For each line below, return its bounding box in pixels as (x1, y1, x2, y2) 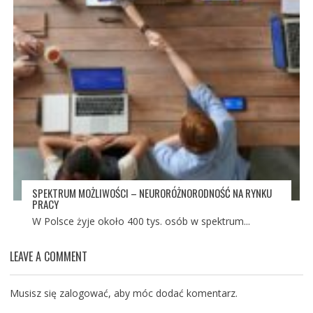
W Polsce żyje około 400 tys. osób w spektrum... (31, 214, 250, 228)
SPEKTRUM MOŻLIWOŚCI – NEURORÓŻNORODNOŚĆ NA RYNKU (31, 185, 272, 201)
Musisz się (9, 286, 59, 300)
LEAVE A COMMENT (9, 248, 87, 265)
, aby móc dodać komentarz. (108, 286, 238, 300)
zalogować (59, 286, 108, 300)
